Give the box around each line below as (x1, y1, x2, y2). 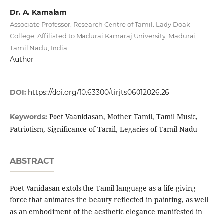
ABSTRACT (9, 156, 54, 166)
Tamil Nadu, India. (9, 44, 69, 52)
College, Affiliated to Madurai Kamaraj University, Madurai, (9, 32, 197, 40)
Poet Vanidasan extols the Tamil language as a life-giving (9, 183, 196, 193)
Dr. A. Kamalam (9, 8, 67, 17)
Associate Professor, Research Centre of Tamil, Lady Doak (9, 20, 190, 28)
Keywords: (9, 112, 49, 122)
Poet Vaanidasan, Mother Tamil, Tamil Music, (49, 112, 198, 122)
